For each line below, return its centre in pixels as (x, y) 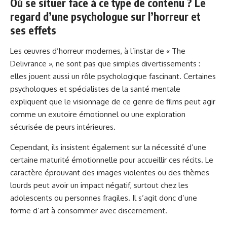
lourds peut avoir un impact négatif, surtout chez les (99, 185)
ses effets (33, 30)
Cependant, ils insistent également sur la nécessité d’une (108, 147)
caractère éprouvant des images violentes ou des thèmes (110, 173)
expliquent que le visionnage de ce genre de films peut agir (113, 102)
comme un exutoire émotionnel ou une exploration (98, 115)
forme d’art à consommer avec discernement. (89, 211)
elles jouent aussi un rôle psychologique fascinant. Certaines (113, 77)
